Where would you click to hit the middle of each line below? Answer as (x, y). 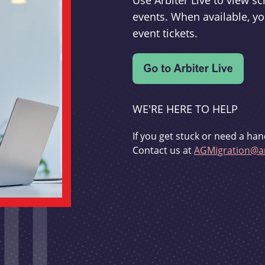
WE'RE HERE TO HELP (185, 109)
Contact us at (163, 150)
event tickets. (165, 33)
